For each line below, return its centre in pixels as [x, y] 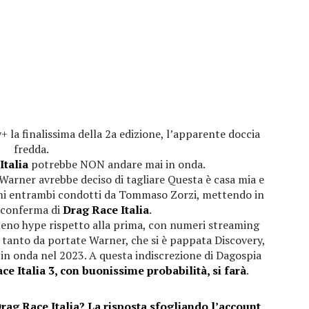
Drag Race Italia [106, 210]
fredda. [32, 149]
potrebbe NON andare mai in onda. [117, 165]
